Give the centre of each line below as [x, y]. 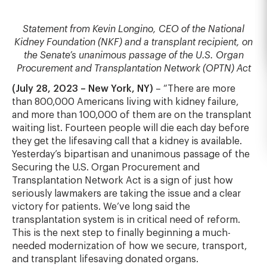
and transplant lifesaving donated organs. [105, 259]
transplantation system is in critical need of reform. [126, 220]
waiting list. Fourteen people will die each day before [131, 128]
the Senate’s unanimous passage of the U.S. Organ [133, 55]
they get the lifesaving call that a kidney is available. [127, 141]
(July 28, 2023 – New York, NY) [83, 89]
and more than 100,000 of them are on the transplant [132, 115]
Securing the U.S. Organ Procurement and [106, 167]
